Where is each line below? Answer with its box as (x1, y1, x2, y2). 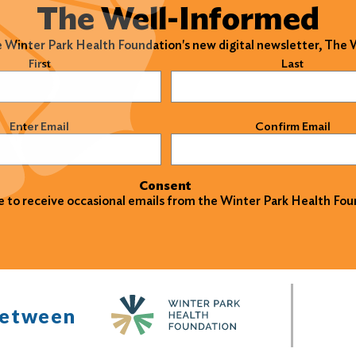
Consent (138, 178, 192, 194)
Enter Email (10, 119, 70, 134)
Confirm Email (254, 119, 331, 134)
